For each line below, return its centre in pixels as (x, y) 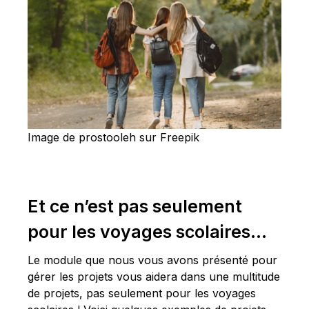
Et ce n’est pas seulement (135, 207)
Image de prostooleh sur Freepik (113, 138)
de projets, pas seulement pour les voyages (142, 293)
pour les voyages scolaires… (147, 232)
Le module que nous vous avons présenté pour (152, 260)
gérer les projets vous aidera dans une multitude (154, 277)
